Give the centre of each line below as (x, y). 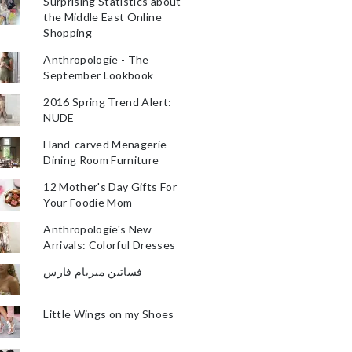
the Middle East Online (103, 17)
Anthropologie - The (96, 59)
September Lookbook (99, 75)
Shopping (68, 33)
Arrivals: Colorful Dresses (110, 245)
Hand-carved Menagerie (105, 144)
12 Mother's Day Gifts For (110, 187)
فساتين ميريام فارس (93, 271)
